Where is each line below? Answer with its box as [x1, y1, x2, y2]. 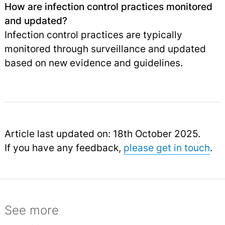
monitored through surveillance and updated [4, 43, 206, 55]
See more [4, 203, 59, 218]
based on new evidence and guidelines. [4, 57, 183, 69]
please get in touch [123, 142, 210, 154]
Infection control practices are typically [4, 29, 182, 41]
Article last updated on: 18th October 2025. [4, 128, 200, 140]
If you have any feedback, [4, 142, 124, 154]
